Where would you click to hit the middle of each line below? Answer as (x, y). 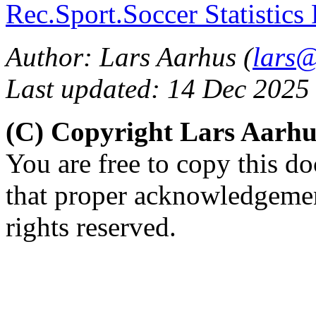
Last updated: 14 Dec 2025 (158, 88)
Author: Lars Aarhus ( (129, 56)
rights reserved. (91, 226)
